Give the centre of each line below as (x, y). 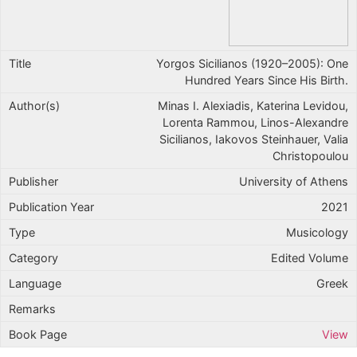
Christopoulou (310, 155)
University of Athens (294, 181)
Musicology (317, 232)
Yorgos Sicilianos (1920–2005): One (252, 63)
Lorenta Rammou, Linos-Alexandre (255, 122)
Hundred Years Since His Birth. (267, 80)
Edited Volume (310, 257)
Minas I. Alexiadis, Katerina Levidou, (253, 105)
